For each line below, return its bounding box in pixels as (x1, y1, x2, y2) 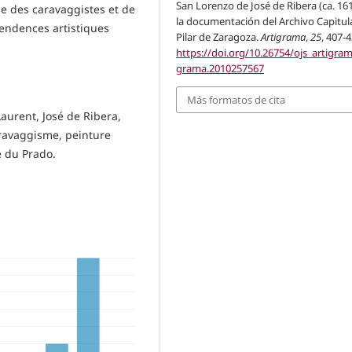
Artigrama (261, 29, 306, 44)
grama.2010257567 (176, 60, 265, 75)
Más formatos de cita (187, 92, 286, 107)
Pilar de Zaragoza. (176, 29, 262, 44)
